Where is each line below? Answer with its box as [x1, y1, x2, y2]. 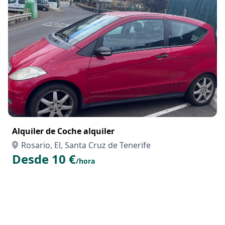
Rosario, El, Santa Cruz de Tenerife [21, 140, 151, 151]
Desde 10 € [12, 151, 76, 167]
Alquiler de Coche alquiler [12, 126, 115, 137]
